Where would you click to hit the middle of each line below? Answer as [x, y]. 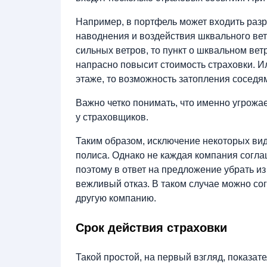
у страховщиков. [113, 117]
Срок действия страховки [151, 228]
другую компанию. [116, 198]
